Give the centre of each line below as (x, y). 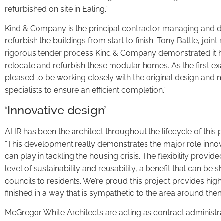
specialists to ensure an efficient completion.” (85, 90)
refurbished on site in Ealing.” (56, 9)
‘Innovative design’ (55, 110)
